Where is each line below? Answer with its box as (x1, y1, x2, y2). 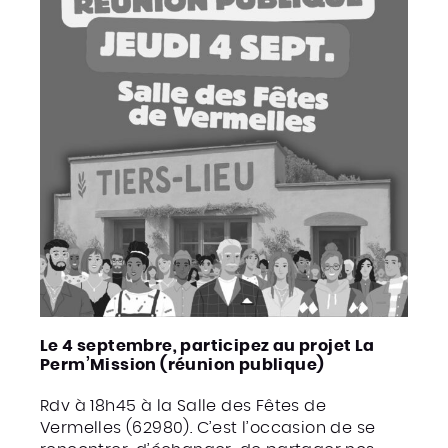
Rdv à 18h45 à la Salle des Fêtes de (40, 398, 326, 414)
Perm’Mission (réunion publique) (40, 357, 325, 373)
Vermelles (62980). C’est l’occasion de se (40, 420, 376, 436)
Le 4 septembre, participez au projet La (40, 338, 375, 354)
